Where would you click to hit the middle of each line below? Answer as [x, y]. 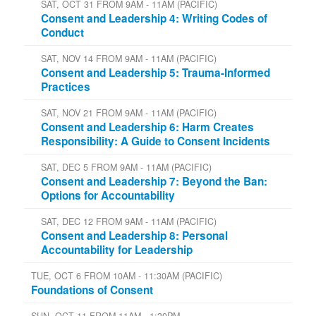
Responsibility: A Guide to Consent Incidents [156, 141]
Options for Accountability [108, 195]
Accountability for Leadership [117, 249]
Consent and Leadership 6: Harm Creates [147, 127]
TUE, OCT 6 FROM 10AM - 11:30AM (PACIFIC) [127, 275]
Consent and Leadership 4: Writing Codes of [154, 18]
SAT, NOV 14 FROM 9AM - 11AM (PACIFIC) [129, 58]
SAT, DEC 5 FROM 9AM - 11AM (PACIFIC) [126, 167]
